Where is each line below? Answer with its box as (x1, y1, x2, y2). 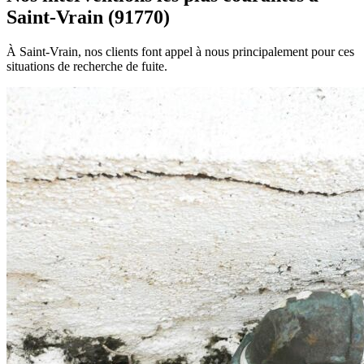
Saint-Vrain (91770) (6, 6, 170, 28)
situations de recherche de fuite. (6, 59, 167, 74)
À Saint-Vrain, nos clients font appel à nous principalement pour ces (6, 45, 354, 59)
